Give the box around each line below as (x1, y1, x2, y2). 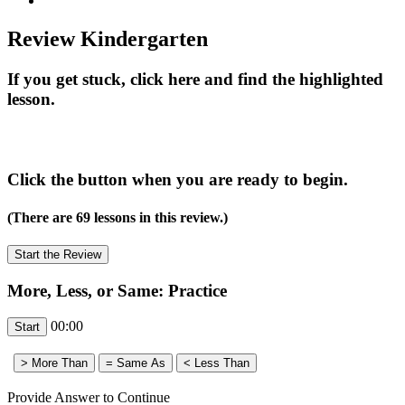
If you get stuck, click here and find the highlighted (7, 69, 383, 89)
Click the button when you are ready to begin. (7, 170, 348, 190)
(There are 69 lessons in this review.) (7, 209, 228, 225)
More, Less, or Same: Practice (7, 280, 227, 300)
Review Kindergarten (7, 26, 208, 51)
